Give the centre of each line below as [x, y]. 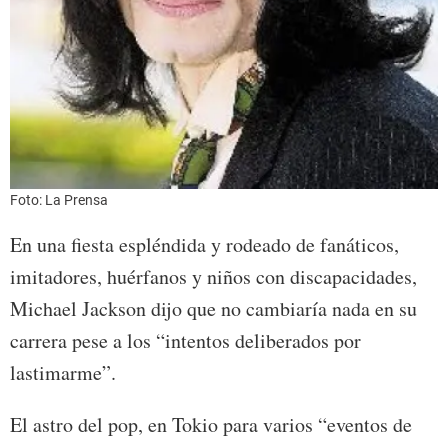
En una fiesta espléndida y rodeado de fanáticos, [204, 244]
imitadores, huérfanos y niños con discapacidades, [213, 276]
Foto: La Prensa [59, 199]
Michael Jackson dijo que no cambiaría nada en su [213, 308]
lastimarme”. [63, 372]
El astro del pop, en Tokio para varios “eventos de [211, 424]
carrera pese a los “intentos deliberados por [185, 340]
